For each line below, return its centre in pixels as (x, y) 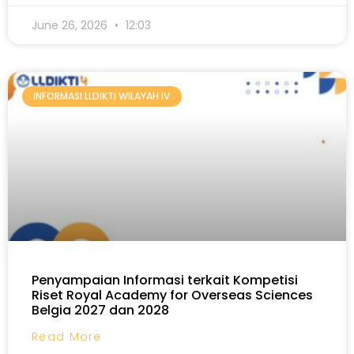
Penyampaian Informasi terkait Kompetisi (165, 280)
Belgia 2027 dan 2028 (100, 310)
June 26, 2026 (71, 25)
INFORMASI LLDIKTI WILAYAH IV (102, 96)
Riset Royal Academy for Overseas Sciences (172, 295)
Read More (67, 337)
